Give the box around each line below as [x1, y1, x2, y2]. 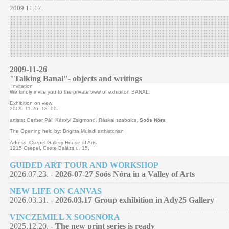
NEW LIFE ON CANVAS [10, 186, 102, 195]
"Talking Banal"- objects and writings [10, 74, 142, 83]
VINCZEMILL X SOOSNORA [10, 212, 120, 221]
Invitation [10, 83, 34, 89]
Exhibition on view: [10, 100, 54, 106]
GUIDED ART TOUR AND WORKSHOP [10, 160, 158, 169]
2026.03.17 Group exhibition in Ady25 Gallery [55, 195, 214, 204]
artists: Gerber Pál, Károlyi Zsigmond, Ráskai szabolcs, [10, 117, 140, 123]
